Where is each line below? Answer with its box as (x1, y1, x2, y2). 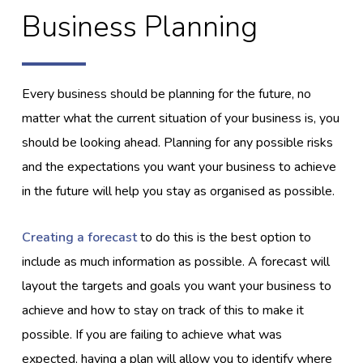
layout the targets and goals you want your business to (22, 276, 332, 295)
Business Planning (22, 6, 258, 47)
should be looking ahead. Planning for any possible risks (22, 133, 334, 152)
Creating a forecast (22, 228, 138, 246)
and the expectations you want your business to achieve (22, 157, 337, 176)
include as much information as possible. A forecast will (22, 252, 331, 271)
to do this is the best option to (137, 228, 312, 246)
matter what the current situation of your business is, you (22, 109, 340, 127)
